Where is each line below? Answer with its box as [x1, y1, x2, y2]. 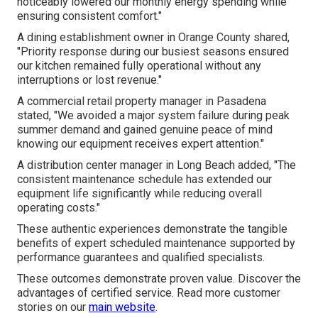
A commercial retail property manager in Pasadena [17, 94, 266, 108]
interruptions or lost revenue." [17, 72, 162, 87]
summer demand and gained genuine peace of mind [17, 122, 273, 136]
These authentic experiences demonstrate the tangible [17, 221, 287, 236]
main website [89, 300, 155, 314]
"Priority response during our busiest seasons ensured [17, 44, 289, 58]
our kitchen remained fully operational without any [17, 58, 261, 72]
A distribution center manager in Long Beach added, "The [17, 158, 296, 172]
